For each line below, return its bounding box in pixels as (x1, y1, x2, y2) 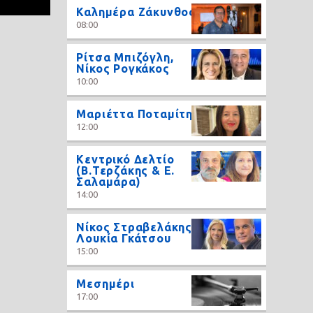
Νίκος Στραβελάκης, (76, 220, 196, 233)
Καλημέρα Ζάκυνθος (76, 5, 196, 18)
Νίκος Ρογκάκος (76, 61, 170, 75)
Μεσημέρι (76, 277, 135, 290)
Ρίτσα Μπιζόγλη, (76, 50, 174, 64)
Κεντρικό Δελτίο (76, 152, 175, 166)
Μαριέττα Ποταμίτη (76, 107, 193, 120)
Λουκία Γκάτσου (76, 231, 171, 245)
